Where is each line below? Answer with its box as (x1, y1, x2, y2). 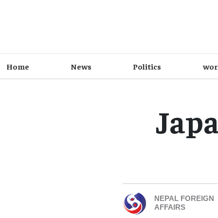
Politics (133, 61, 162, 72)
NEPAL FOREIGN (154, 195, 214, 204)
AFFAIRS (154, 203, 185, 213)
